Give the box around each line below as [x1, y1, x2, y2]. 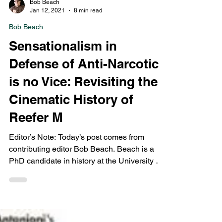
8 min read [74, 54, 103, 61]
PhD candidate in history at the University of [9, 204, 162, 213]
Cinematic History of [9, 139, 133, 155]
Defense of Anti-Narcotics [9, 104, 166, 119]
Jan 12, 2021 [30, 54, 65, 61]
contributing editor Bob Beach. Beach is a [9, 192, 154, 201]
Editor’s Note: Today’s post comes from [9, 180, 144, 189]
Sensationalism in [9, 86, 117, 101]
